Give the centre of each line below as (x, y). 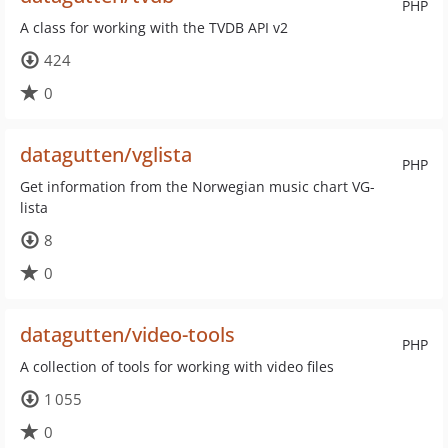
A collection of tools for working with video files (177, 366)
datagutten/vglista (106, 154)
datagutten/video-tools (127, 334)
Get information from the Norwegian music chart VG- (197, 186)
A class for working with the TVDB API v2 (154, 27)
